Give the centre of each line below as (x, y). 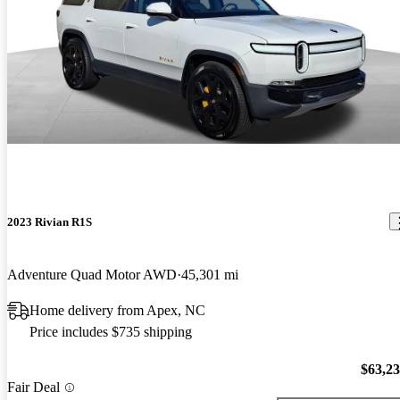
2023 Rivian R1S (50, 221)
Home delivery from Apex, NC (117, 310)
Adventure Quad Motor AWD (92, 274)
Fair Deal (33, 387)
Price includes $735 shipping (111, 331)
